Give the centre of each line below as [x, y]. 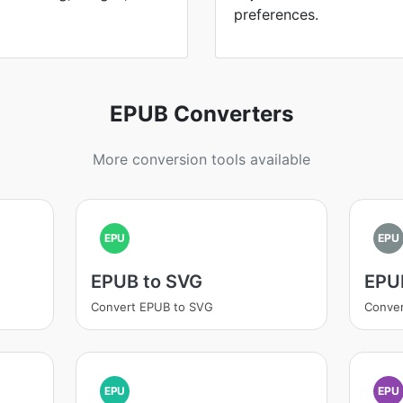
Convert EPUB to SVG [152, 307]
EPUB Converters [201, 114]
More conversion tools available [201, 159]
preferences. [276, 14]
